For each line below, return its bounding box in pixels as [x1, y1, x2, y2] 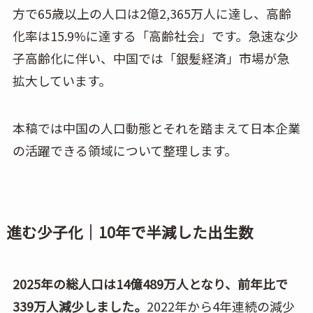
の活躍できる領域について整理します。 [12, 140, 237, 159]
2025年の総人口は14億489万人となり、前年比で [12, 274, 288, 293]
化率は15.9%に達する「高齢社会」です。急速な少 [12, 26, 298, 45]
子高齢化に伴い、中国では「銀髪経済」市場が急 [12, 48, 289, 67]
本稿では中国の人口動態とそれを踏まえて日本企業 [12, 118, 300, 137]
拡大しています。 [12, 71, 111, 89]
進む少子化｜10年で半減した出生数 [6, 220, 254, 242]
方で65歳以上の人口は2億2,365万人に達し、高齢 [12, 3, 291, 22]
